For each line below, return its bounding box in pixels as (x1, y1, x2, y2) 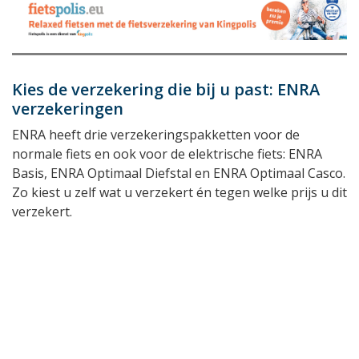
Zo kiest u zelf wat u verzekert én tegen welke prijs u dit (12, 183, 347, 201)
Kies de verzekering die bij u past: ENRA (12, 78, 320, 100)
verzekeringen (12, 97, 123, 119)
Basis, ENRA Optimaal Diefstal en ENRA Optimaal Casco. (12, 163, 345, 182)
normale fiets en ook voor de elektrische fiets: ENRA (12, 144, 322, 163)
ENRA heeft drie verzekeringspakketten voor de (12, 125, 300, 143)
